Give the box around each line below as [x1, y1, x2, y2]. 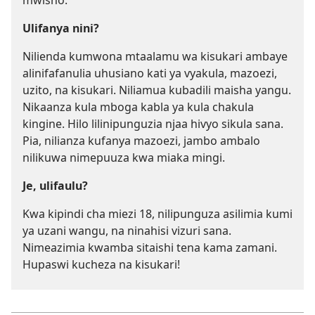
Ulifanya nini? [22, 20, 99, 37]
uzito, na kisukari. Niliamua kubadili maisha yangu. [22, 82, 291, 98]
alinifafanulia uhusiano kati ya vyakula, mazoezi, [22, 65, 277, 82]
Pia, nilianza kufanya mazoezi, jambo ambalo [22, 133, 260, 149]
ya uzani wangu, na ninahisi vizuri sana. [22, 223, 231, 239]
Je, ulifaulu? [22, 178, 88, 194]
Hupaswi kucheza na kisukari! [22, 257, 180, 273]
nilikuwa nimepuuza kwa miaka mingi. [22, 150, 225, 166]
